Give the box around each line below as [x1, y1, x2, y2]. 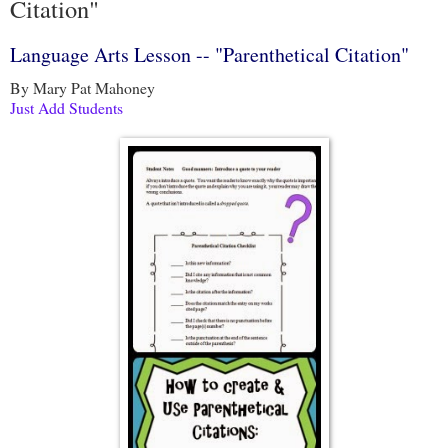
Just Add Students [10, 96, 123, 118]
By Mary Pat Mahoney [10, 76, 155, 98]
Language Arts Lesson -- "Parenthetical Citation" [10, 40, 409, 68]
